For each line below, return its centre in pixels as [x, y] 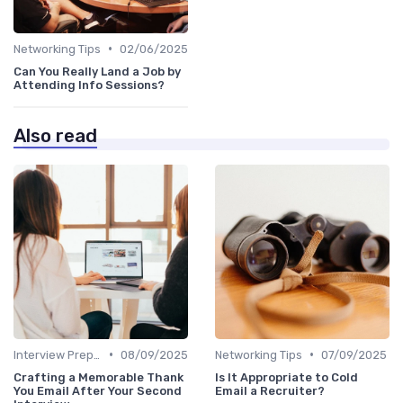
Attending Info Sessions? [89, 85]
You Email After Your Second [98, 390]
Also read [55, 135]
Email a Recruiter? [270, 390]
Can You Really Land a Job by [97, 71]
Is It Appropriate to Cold [287, 377]
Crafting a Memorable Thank [99, 377]
